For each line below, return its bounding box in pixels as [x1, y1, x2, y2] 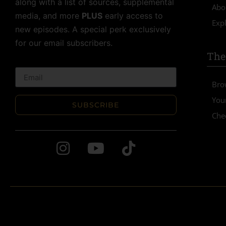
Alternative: [15, 117, 59, 127]
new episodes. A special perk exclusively [15, 24, 171, 34]
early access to [102, 10, 163, 21]
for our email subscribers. [15, 37, 112, 48]
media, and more [15, 10, 82, 21]
